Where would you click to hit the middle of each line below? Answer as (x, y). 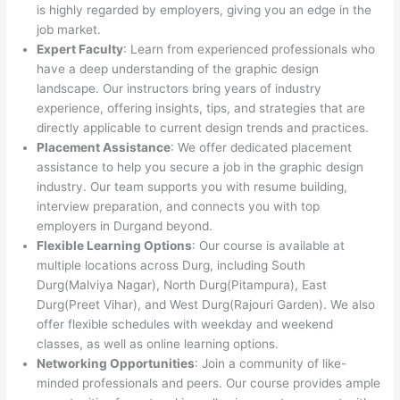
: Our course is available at (269, 246)
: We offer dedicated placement (262, 148)
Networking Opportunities (116, 364)
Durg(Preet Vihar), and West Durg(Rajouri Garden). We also (206, 305)
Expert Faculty (80, 50)
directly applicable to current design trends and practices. (203, 128)
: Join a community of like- (271, 364)
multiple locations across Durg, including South (171, 266)
